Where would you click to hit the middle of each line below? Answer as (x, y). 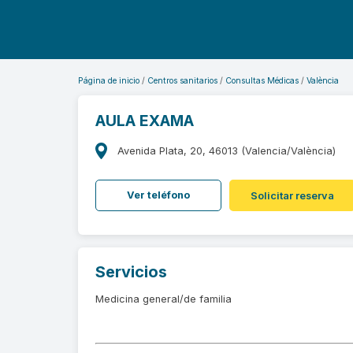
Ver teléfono (159, 195)
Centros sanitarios (182, 81)
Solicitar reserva (292, 196)
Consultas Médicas (262, 81)
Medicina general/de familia (164, 299)
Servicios (132, 272)
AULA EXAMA (145, 121)
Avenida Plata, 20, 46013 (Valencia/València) (227, 151)
